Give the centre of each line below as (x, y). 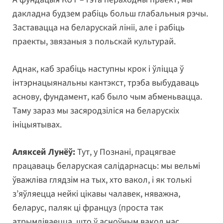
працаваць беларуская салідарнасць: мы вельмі (106, 166)
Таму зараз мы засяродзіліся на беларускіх (96, 111)
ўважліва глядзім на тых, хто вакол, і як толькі (102, 180)
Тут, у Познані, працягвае (125, 152)
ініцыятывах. (37, 124)
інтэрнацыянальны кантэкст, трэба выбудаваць (106, 83)
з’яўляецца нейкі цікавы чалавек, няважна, (96, 194)
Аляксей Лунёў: (44, 152)
